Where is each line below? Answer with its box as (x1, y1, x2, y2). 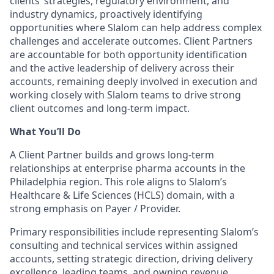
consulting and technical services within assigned (10, 239, 238, 252)
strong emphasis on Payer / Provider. (10, 202, 180, 215)
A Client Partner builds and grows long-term (10, 148, 214, 161)
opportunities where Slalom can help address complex (10, 21, 262, 34)
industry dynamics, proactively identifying (10, 7, 202, 21)
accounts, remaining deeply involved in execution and (10, 75, 257, 88)
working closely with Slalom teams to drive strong (10, 88, 241, 102)
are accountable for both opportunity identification (10, 48, 247, 61)
